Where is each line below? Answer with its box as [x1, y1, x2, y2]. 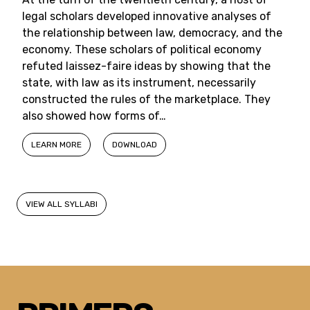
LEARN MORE [31, 140, 82, 149]
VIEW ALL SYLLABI [26, 199, 98, 209]
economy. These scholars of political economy [22, 43, 262, 56]
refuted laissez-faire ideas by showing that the [22, 60, 271, 73]
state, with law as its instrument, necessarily [22, 76, 256, 89]
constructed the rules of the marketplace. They [22, 93, 271, 106]
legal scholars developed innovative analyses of [22, 10, 271, 23]
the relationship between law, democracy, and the [22, 26, 282, 39]
